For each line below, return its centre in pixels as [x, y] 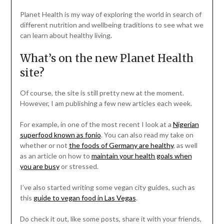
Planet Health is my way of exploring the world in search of [110, 14]
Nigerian [186, 124]
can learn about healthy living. [66, 35]
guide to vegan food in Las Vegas [84, 198]
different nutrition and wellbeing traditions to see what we [111, 25]
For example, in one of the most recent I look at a [96, 124]
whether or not [44, 145]
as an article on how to [55, 156]
